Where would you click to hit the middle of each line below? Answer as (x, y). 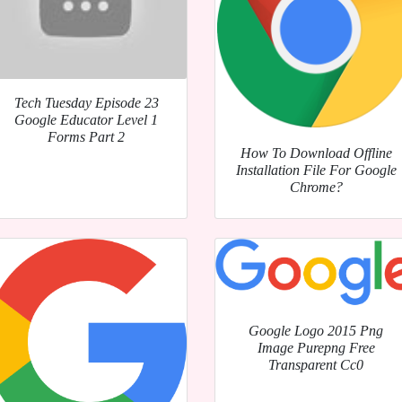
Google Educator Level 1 (86, 120)
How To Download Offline (316, 153)
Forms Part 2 (86, 137)
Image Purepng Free (316, 348)
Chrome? (316, 188)
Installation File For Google (316, 170)
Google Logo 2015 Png (316, 331)
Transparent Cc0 (316, 365)
